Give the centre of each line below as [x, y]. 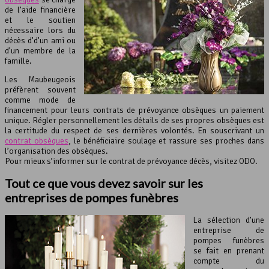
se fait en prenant [229, 250]
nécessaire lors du [40, 30]
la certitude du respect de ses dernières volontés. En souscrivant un [134, 130]
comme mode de [40, 100]
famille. [18, 61]
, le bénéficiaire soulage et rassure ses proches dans [166, 141]
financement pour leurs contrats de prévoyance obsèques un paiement [134, 110]
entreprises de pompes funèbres [92, 198]
